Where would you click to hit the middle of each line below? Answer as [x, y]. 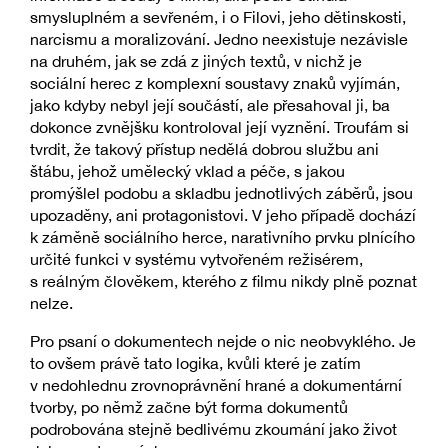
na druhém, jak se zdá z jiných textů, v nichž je [196, 61]
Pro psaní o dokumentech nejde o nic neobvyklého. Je [223, 341]
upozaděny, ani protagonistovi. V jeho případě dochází [223, 215]
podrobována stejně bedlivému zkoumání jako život [213, 429]
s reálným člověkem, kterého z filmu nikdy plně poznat [223, 281]
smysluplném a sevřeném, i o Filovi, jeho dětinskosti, [218, 17]
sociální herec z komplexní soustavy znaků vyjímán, [215, 83]
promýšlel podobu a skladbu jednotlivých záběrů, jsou [221, 193]
